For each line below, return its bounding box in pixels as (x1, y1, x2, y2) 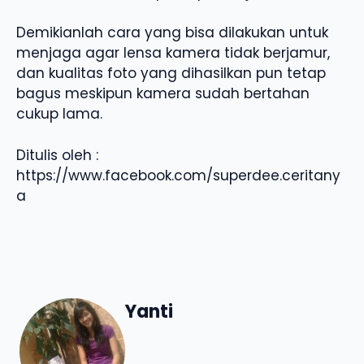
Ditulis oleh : (16, 145, 98, 165)
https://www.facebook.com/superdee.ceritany (16, 165, 340, 185)
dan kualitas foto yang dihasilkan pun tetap (16, 63, 326, 84)
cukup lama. (16, 104, 102, 124)
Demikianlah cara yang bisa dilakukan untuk (16, 23, 328, 43)
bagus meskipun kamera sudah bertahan (16, 84, 310, 104)
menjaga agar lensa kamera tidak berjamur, (16, 43, 330, 63)
